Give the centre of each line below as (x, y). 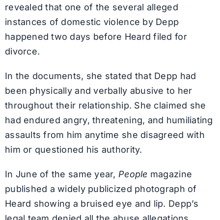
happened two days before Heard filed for (96, 36)
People (133, 174)
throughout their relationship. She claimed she (105, 105)
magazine (170, 174)
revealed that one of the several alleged (91, 7)
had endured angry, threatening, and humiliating (109, 120)
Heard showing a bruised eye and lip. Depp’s (102, 203)
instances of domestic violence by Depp (92, 22)
